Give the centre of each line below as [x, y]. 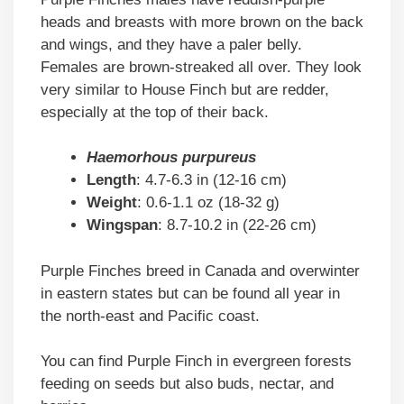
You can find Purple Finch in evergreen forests [196, 362]
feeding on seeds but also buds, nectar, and [187, 384]
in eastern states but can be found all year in [190, 293]
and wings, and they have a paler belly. [171, 44]
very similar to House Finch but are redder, [185, 89]
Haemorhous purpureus [171, 158]
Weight [112, 203]
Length [111, 180]
